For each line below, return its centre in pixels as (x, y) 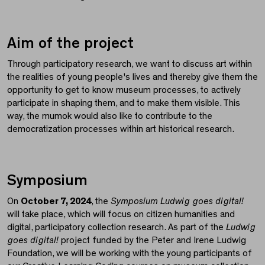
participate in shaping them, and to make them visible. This (124, 103)
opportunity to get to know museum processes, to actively (124, 90)
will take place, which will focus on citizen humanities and (121, 214)
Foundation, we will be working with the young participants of (130, 253)
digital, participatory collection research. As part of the (117, 227)
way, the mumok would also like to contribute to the (110, 116)
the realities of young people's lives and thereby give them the (132, 77)
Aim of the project (70, 43)
